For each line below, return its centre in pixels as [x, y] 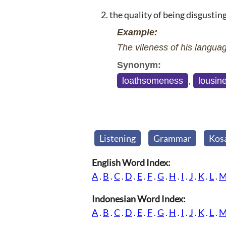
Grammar [172, 138]
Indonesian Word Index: [139, 199]
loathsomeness [153, 80]
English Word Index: [131, 162]
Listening [118, 138]
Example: [137, 32]
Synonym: [139, 65]
